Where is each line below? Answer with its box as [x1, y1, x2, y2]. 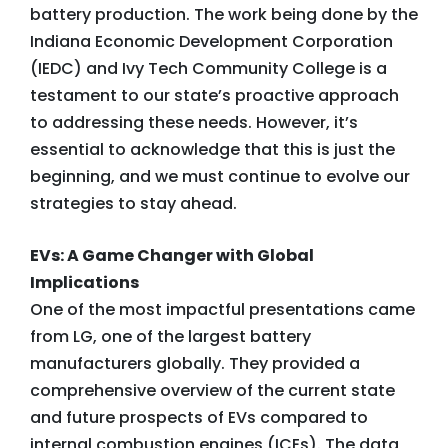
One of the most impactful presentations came [30, 298, 415, 321]
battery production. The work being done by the [30, 3, 418, 26]
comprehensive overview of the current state [30, 379, 395, 402]
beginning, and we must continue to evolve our [30, 165, 410, 188]
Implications [30, 271, 139, 294]
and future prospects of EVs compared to [30, 406, 368, 429]
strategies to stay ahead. [30, 192, 237, 215]
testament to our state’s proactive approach [30, 84, 399, 107]
